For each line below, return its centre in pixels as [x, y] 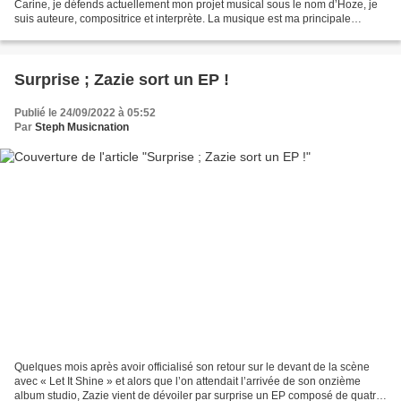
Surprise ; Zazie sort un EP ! [122, 80]
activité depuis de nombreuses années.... [114, 34]
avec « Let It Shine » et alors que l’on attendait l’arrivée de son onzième [188, 381]
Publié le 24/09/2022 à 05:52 [85, 113]
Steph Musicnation [82, 128]
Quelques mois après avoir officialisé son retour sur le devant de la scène [192, 367]
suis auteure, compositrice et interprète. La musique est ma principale [183, 19]
